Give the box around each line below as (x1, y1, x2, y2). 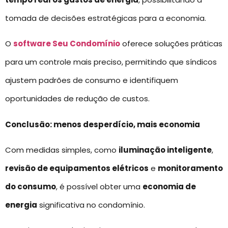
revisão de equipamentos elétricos (5, 163, 149, 174)
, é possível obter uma (56, 181, 142, 192)
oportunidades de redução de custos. (5, 93, 150, 104)
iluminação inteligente (119, 145, 212, 156)
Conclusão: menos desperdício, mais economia (5, 119, 200, 130)
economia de (142, 181, 196, 192)
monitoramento (158, 163, 223, 174)
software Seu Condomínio (13, 38, 120, 49)
